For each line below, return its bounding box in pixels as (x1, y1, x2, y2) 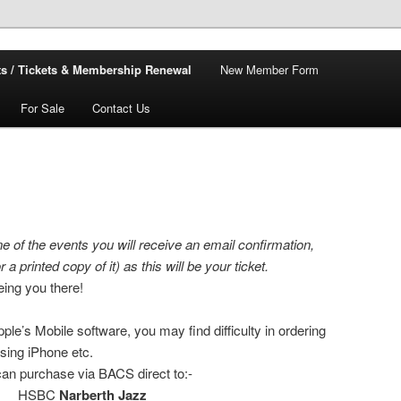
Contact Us (92, 99, 151, 116)
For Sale (20, 99, 64, 116)
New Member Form (219, 61, 319, 78)
